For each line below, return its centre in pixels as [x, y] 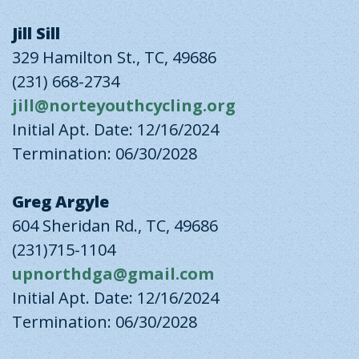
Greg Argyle [61, 202]
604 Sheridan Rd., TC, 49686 [115, 226]
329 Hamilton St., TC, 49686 [114, 57]
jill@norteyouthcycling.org [124, 105]
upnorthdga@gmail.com [113, 274]
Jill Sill [36, 33]
